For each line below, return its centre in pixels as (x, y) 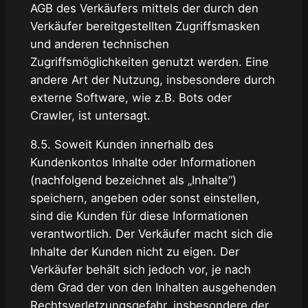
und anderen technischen (99, 44)
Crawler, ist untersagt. (90, 115)
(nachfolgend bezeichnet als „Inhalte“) (133, 180)
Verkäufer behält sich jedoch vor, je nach (140, 270)
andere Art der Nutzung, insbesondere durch (152, 79)
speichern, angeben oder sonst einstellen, (145, 198)
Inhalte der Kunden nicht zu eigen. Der (134, 252)
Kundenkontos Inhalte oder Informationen (143, 163)
